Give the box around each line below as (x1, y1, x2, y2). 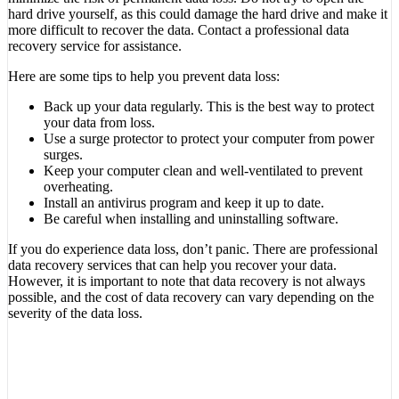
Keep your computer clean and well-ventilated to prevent (44, 162, 362, 178)
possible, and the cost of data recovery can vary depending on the (8, 289, 374, 305)
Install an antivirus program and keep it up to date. (44, 194, 324, 210)
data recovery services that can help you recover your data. (8, 256, 337, 273)
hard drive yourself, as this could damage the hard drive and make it (8, 5, 387, 21)
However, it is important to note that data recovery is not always (8, 273, 365, 289)
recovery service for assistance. (8, 37, 182, 53)
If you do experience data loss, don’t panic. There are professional (8, 240, 378, 256)
